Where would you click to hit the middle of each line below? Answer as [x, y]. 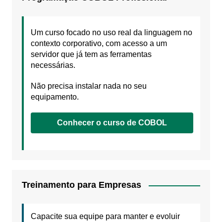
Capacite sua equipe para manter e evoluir [105, 217]
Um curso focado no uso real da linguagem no [111, 33]
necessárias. [53, 65]
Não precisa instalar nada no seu [88, 86]
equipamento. [55, 97]
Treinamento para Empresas [81, 185]
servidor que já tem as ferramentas [91, 55]
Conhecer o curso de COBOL [112, 123]
